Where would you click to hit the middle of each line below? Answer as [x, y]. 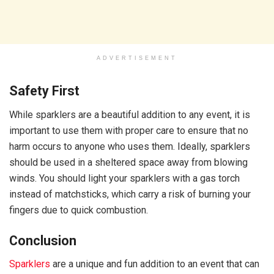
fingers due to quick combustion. [79, 210]
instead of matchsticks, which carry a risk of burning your [130, 194]
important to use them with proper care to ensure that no [129, 131]
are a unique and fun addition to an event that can [155, 264]
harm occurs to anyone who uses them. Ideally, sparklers [130, 147]
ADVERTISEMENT [137, 58]
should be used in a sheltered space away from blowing [128, 163]
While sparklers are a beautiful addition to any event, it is [130, 115]
